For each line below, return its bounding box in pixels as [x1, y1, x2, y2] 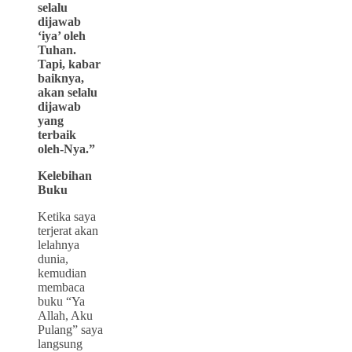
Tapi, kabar [38, 57, 101, 71]
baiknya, [38, 71, 84, 85]
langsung [38, 336, 82, 350]
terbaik [38, 127, 76, 141]
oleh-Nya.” [38, 141, 95, 156]
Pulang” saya [38, 322, 103, 336]
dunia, [38, 251, 68, 266]
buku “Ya [38, 294, 85, 308]
